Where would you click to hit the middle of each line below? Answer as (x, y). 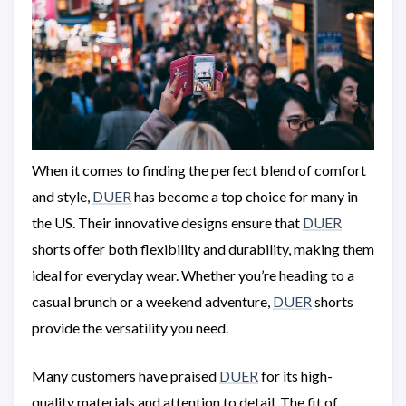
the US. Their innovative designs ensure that (167, 222)
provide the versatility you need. (130, 327)
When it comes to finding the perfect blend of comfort (199, 169)
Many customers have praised (126, 375)
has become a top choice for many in (245, 196)
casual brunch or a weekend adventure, (152, 301)
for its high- (295, 375)
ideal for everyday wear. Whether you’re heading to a (193, 275)
